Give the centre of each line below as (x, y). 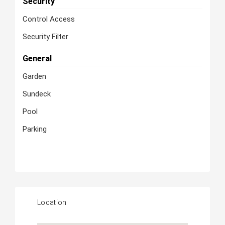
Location (52, 203)
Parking (34, 129)
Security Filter (45, 37)
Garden (34, 76)
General (37, 59)
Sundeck (36, 94)
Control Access (48, 19)
